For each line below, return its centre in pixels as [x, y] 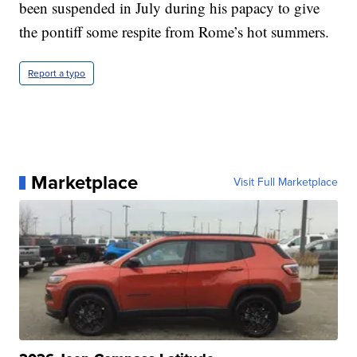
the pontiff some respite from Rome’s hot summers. [175, 32]
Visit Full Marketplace [285, 182]
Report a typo [57, 74]
